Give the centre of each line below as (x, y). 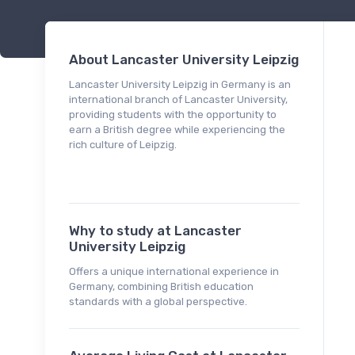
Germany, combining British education (161, 287)
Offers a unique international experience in (174, 272)
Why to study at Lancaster (155, 231)
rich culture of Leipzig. (123, 145)
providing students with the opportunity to (173, 115)
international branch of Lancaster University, (178, 100)
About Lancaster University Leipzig (184, 60)
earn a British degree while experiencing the (177, 130)
